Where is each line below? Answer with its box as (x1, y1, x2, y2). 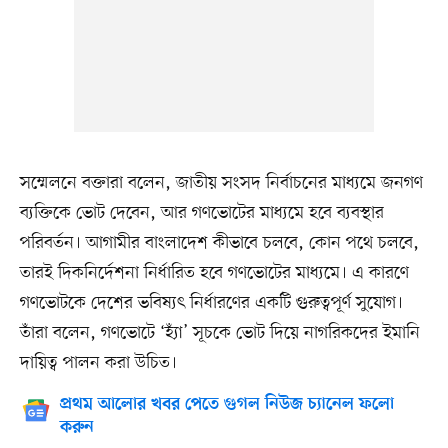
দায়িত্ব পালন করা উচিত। (19, 351, 177, 376)
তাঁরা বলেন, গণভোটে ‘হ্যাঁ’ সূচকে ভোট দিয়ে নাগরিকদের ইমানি (19, 321, 420, 346)
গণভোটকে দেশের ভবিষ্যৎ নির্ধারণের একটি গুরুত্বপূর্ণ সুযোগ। (19, 291, 403, 316)
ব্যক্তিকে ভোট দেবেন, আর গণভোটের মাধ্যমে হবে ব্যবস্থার (19, 201, 384, 226)
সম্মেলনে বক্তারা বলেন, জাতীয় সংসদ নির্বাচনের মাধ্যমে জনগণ (19, 171, 423, 196)
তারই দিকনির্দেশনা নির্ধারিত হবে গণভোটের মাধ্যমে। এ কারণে (19, 261, 409, 286)
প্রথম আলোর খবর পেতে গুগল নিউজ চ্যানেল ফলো (59, 395, 394, 416)
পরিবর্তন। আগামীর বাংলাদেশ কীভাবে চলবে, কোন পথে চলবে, (19, 231, 419, 256)
